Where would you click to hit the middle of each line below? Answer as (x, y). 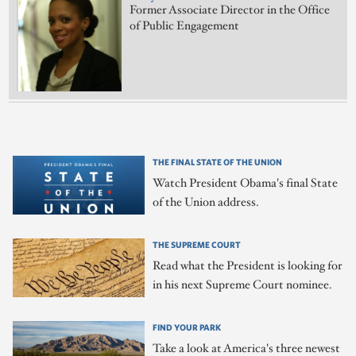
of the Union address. (206, 203)
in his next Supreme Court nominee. (243, 285)
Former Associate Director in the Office (230, 10)
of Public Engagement (185, 26)
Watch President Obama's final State (246, 184)
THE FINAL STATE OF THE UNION (218, 162)
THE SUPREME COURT (197, 245)
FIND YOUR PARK (187, 327)
